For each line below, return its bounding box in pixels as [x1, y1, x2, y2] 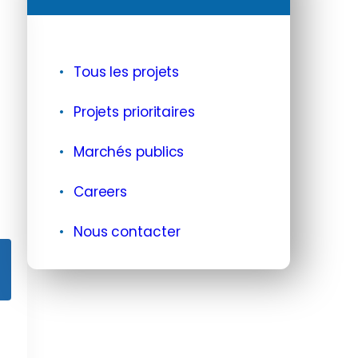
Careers [73, 182, 128, 201]
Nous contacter [73, 222, 181, 241]
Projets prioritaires [73, 102, 195, 121]
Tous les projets [73, 62, 180, 82]
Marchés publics [73, 142, 185, 161]
